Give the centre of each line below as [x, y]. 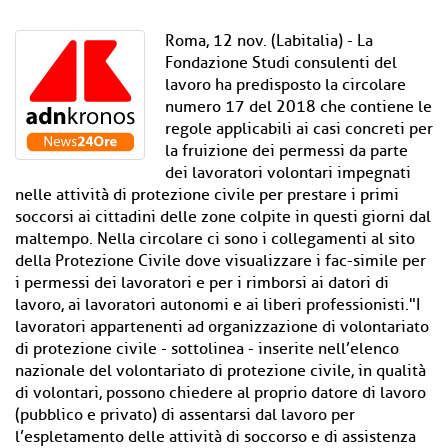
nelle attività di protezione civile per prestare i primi [207, 195]
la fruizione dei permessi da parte [286, 151]
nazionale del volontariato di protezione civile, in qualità [220, 371]
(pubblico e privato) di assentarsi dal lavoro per [185, 415]
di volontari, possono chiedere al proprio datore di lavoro [220, 393]
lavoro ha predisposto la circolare [285, 85]
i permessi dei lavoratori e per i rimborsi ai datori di [202, 283]
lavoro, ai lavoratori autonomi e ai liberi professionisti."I [217, 305]
